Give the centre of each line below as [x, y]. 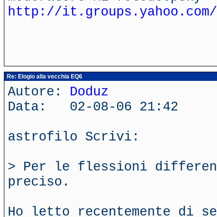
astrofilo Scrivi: [74, 137]
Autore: [39, 92]
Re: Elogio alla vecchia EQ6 [44, 77]
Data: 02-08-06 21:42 [93, 107]
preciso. [39, 182]
